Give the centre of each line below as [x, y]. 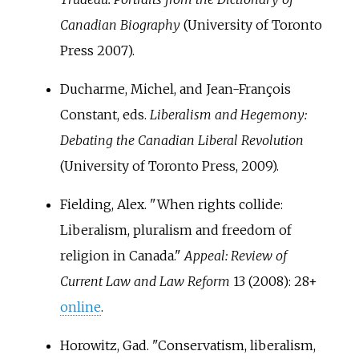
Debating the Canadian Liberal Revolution [182, 140]
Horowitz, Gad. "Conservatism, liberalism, [188, 345]
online [80, 307]
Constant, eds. [105, 114]
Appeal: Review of [235, 255]
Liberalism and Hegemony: [228, 114]
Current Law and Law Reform [145, 281]
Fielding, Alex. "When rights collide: [171, 204]
